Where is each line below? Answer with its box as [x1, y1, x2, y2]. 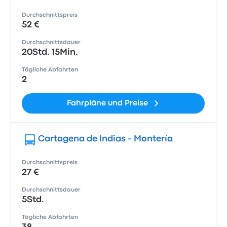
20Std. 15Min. [22, 49, 79, 56]
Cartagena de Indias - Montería [38, 135, 173, 143]
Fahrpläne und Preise [66, 100, 148, 107]
